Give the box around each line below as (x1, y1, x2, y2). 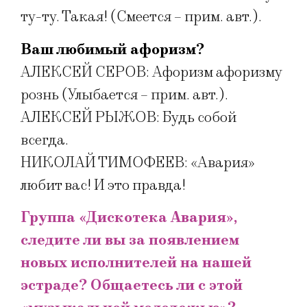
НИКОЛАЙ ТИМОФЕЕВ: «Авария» (21, 153, 255, 172)
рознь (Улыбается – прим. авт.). (21, 85, 228, 104)
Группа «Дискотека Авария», (21, 208, 238, 227)
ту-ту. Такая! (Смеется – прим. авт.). (21, 8, 262, 27)
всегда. (21, 130, 69, 149)
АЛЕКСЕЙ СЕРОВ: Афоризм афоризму (21, 62, 282, 82)
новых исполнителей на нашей (21, 254, 251, 272)
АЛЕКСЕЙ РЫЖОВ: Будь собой (21, 108, 236, 127)
